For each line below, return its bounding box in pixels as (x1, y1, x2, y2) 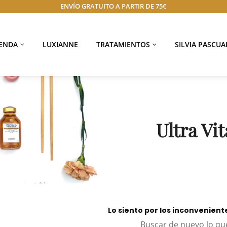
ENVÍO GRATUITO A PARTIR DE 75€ (60, 2, 167, 11)
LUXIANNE (43, 40, 78, 49)
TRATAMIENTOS (96, 40, 150, 49)
